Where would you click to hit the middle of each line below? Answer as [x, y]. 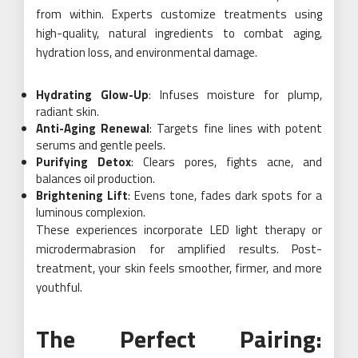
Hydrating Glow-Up [92, 94]
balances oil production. [95, 178]
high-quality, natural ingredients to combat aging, [179, 33]
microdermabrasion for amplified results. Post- [179, 249]
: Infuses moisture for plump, [235, 94]
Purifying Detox [84, 161]
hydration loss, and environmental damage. [147, 52]
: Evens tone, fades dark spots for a [225, 195]
